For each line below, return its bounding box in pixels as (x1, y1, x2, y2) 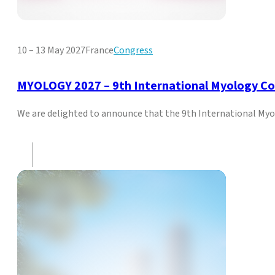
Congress (114, 44, 153, 58)
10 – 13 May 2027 (17, 44, 85, 58)
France (85, 44, 114, 58)
